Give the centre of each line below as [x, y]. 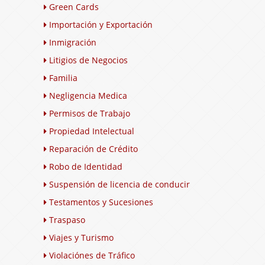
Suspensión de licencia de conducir [119, 184]
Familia [63, 77]
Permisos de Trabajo [90, 113]
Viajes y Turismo [81, 237]
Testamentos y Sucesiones [101, 202]
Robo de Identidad [86, 166]
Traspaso [67, 219]
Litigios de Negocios [88, 60]
